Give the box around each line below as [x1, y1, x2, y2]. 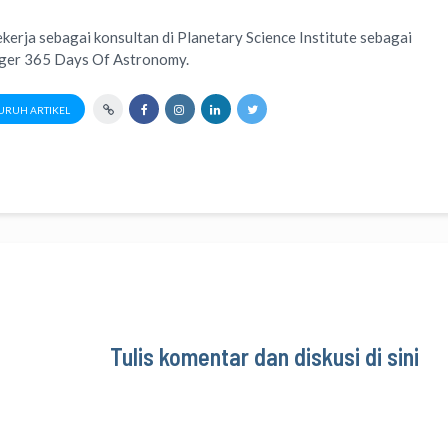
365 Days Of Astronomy [24, 50, 187, 69]
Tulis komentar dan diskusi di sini [110, 342, 419, 372]
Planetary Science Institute [177, 28, 358, 47]
